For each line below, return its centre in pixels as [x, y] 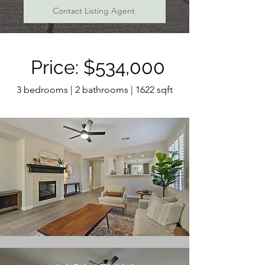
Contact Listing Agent [93, 11]
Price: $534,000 [98, 67]
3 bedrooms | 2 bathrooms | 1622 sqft [95, 90]
